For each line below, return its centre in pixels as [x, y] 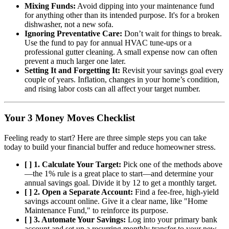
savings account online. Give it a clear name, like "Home [116, 201]
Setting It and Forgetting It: [72, 71]
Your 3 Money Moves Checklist [70, 118]
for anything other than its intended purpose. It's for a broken [122, 15]
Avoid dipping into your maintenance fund [145, 6]
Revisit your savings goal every [172, 71]
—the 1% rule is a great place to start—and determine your [119, 173]
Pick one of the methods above [172, 164]
